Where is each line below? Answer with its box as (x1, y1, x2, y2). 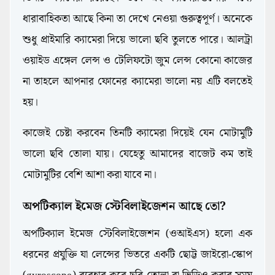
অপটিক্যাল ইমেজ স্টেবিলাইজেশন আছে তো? (23, 198, 229, 216)
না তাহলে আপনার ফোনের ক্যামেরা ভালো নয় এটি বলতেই (23, 73, 252, 91)
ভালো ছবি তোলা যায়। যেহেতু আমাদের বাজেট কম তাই (23, 145, 252, 163)
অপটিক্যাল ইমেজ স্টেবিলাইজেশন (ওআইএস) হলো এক (23, 225, 252, 243)
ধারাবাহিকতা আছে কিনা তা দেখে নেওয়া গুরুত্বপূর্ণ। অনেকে (23, 10, 252, 28)
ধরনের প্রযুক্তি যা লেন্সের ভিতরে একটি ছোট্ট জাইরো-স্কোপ (23, 246, 252, 264)
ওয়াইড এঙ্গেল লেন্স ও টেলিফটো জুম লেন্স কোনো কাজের (23, 52, 252, 70)
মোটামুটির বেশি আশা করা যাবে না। (23, 166, 159, 184)
